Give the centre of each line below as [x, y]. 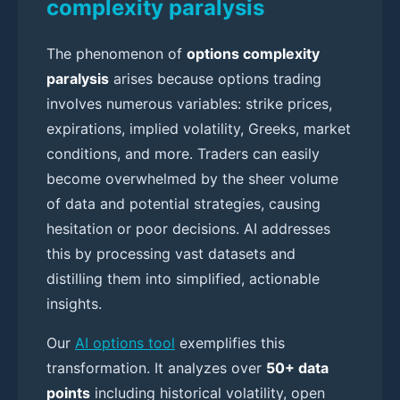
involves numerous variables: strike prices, [189, 103]
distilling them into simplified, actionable [183, 278]
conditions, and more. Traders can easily [183, 153]
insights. [74, 303]
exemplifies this [230, 342]
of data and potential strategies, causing [183, 203]
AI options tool [125, 342]
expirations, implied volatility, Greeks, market [199, 128]
